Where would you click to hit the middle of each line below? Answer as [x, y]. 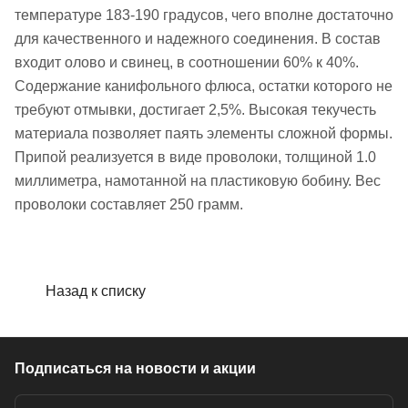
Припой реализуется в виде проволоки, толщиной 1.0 [195, 158]
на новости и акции [185, 368]
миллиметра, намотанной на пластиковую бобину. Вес [198, 181]
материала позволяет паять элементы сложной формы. [204, 134]
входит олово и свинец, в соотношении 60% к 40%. [187, 63]
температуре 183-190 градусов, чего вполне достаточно [204, 15]
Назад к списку [96, 291]
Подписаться [65, 368]
